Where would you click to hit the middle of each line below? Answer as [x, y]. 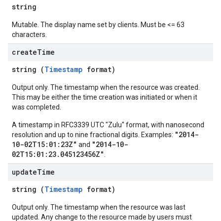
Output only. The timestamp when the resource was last [99, 207]
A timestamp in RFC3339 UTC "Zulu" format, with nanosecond [108, 125]
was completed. [37, 107]
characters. [29, 35]
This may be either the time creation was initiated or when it [105, 97]
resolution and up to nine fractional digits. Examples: [93, 135]
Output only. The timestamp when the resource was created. [106, 87]
